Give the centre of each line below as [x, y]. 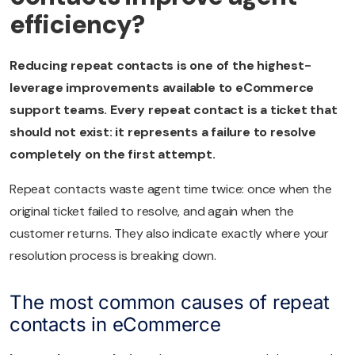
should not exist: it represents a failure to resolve [163, 132]
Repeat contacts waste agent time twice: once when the [171, 189]
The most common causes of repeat [170, 303]
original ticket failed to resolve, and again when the [152, 212]
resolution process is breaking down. [113, 256]
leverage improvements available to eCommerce [162, 88]
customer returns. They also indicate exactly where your [169, 234]
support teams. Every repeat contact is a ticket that [174, 110]
